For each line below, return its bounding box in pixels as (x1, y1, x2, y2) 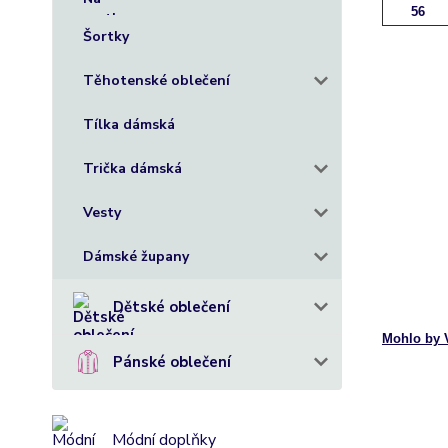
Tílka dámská (83, 115, 175, 134)
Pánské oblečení (113, 352, 231, 372)
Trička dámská (83, 159, 182, 178)
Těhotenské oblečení (83, 71, 230, 90)
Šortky (83, 27, 129, 46)
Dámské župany (83, 247, 189, 266)
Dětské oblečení (113, 297, 230, 317)
